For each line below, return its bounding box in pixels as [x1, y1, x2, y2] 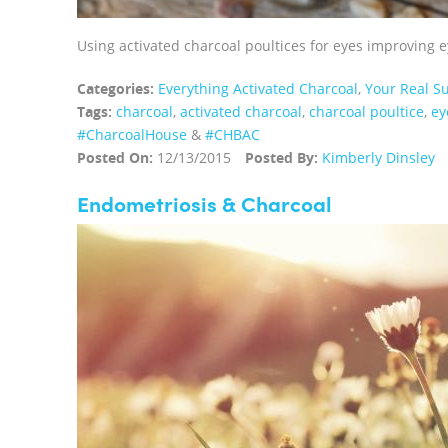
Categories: [77, 79, 154, 98]
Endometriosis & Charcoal [77, 196, 332, 217]
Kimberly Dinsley [322, 148, 435, 167]
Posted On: [77, 148, 153, 167]
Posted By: [245, 148, 318, 167]
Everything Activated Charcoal [158, 79, 358, 98]
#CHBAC [205, 125, 260, 144]
